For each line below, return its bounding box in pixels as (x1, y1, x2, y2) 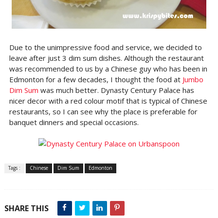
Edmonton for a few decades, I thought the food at (9, 74, 182, 84)
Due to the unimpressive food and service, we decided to (9, 42, 202, 52)
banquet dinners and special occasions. (9, 117, 139, 127)
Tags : (8, 164, 20, 171)
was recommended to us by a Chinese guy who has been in (9, 64, 207, 73)
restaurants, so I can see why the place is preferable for (9, 107, 198, 116)
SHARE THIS (4, 203, 49, 214)
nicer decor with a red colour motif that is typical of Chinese (9, 96, 207, 106)
